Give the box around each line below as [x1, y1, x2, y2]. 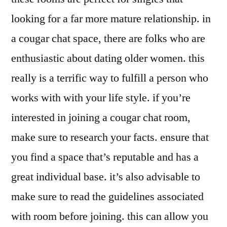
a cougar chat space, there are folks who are [11, 31, 205, 46]
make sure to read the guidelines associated [11, 190, 204, 204]
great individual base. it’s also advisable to [11, 170, 200, 184]
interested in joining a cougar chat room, [11, 110, 191, 125]
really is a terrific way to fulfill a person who [11, 71, 208, 86]
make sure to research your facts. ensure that [11, 130, 209, 145]
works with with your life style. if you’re [11, 91, 191, 105]
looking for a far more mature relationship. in [11, 12, 211, 26]
